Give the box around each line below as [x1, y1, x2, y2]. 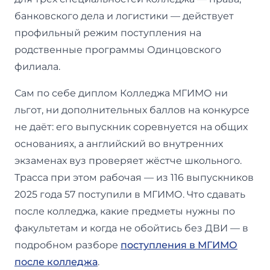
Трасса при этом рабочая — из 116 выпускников [14, 171, 254, 183]
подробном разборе [14, 239, 121, 251]
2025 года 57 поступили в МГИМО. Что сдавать [14, 188, 245, 200]
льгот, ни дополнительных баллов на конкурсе [14, 104, 250, 116]
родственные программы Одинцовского [14, 43, 221, 55]
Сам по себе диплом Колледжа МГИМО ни [14, 87, 228, 99]
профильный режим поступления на [14, 27, 201, 39]
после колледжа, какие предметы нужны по [14, 205, 235, 217]
